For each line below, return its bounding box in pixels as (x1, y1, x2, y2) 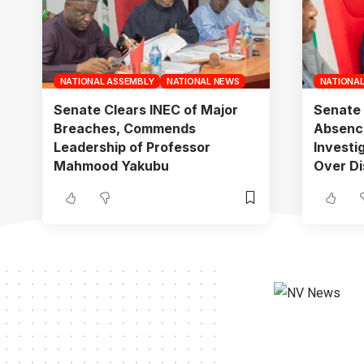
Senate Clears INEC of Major (54, 101, 238, 118)
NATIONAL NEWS (166, 75, 240, 87)
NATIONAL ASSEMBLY (59, 75, 154, 87)
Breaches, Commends (54, 119, 196, 136)
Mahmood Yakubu (54, 157, 169, 174)
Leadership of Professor (54, 138, 210, 155)
